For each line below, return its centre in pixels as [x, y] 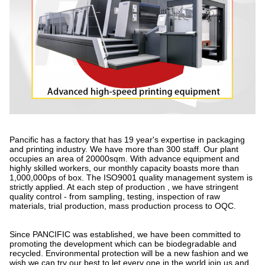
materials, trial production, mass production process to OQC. [123, 206]
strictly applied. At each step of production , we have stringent [124, 187]
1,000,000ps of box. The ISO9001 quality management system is [131, 177]
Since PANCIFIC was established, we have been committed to [125, 234]
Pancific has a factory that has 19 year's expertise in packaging [127, 139]
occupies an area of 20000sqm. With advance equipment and [125, 158]
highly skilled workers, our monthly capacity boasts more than [124, 168]
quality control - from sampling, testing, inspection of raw [115, 196]
